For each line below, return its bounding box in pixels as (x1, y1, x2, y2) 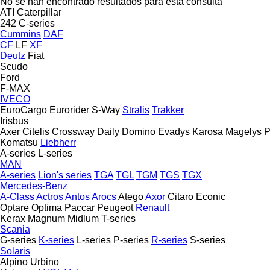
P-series (113, 234, 149, 245)
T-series (101, 213, 136, 224)
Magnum (28, 213, 65, 224)
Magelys (225, 126, 262, 137)
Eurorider (49, 104, 89, 115)
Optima (31, 202, 62, 213)
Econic (196, 191, 225, 202)
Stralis (122, 104, 149, 115)
